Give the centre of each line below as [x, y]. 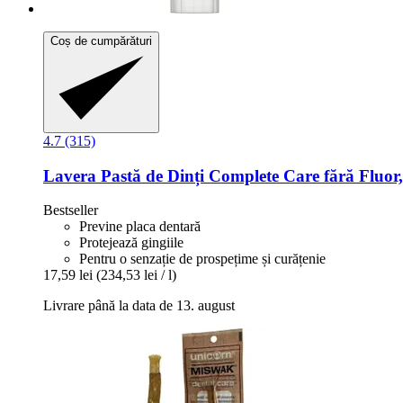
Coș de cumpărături [101, 41]
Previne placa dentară [140, 227]
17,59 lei [68, 275]
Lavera [70, 175]
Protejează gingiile [131, 243]
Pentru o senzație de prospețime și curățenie [202, 259]
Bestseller [71, 210]
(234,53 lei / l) [136, 275]
